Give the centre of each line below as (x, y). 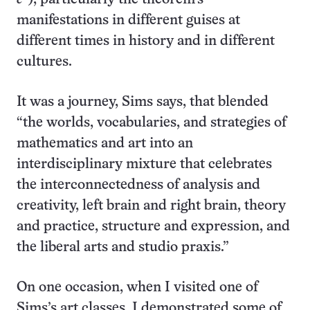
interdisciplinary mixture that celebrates (144, 165)
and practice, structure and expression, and (153, 227)
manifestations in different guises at (128, 21)
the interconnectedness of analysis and (138, 185)
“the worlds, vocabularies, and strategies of (152, 123)
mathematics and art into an (105, 144)
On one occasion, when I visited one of (137, 288)
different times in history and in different (146, 42)
